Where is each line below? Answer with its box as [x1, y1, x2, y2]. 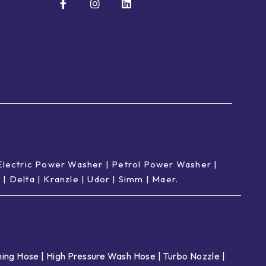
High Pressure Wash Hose [46, 250, 156, 262]
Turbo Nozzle [163, 250, 220, 262]
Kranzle [43, 173, 79, 185]
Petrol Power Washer [112, 159, 212, 170]
